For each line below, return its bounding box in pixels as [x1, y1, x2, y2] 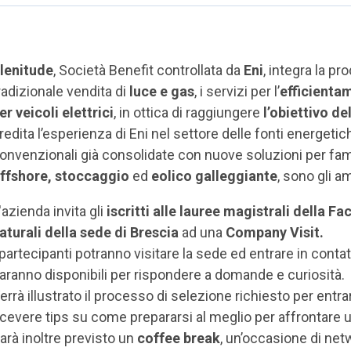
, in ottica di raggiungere [114, 104, 263, 121]
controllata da [157, 62, 244, 78]
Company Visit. [226, 224, 324, 241]
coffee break [137, 330, 220, 346]
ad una [182, 224, 226, 241]
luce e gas [129, 83, 194, 100]
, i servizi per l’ [194, 83, 280, 100]
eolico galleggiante [148, 168, 277, 184]
